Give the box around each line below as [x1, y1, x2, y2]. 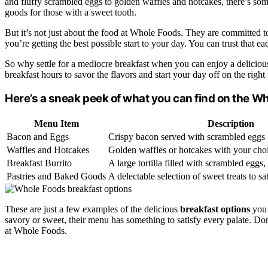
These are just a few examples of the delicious [5, 203, 180, 214]
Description [208, 118, 254, 129]
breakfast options [180, 203, 250, 214]
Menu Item [33, 118, 79, 129]
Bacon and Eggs [7, 131, 69, 142]
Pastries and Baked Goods [7, 170, 106, 181]
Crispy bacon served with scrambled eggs [108, 131, 265, 142]
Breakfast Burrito [7, 157, 72, 168]
